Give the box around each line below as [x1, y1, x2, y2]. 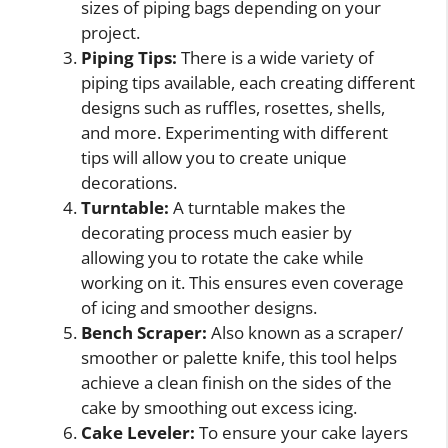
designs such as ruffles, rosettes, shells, [81, 96, 385, 119]
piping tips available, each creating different [81, 71, 415, 94]
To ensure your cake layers [195, 421, 408, 444]
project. [81, 21, 140, 44]
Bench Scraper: [81, 321, 207, 344]
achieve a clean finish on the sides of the [81, 371, 392, 394]
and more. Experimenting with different [81, 121, 388, 144]
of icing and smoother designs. [81, 296, 317, 319]
